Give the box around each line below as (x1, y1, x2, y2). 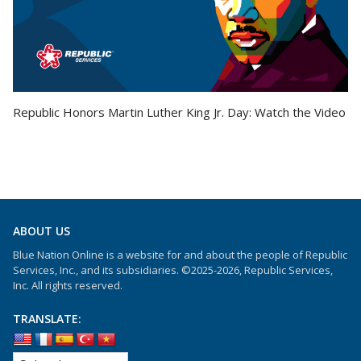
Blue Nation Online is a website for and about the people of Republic (13, 247, 347, 263)
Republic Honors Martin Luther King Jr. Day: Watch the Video (13, 104, 346, 121)
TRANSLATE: (13, 311, 81, 327)
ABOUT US (13, 223, 70, 239)
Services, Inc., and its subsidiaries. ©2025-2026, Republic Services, (13, 263, 333, 278)
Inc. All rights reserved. (13, 278, 122, 293)
